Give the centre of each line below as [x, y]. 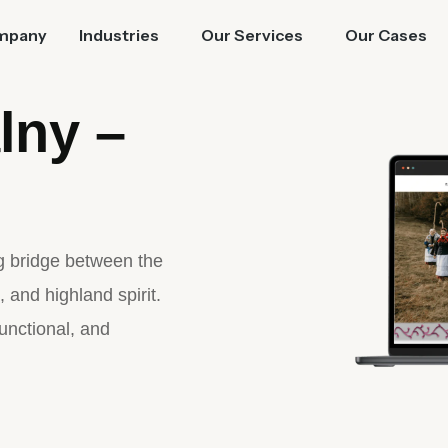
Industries [119, 35]
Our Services [252, 35]
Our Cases [386, 35]
